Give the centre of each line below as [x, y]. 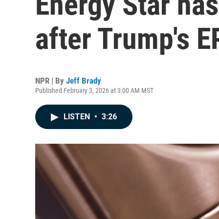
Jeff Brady [84, 81]
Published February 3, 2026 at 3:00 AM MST [94, 90]
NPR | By [51, 81]
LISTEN [78, 117]
